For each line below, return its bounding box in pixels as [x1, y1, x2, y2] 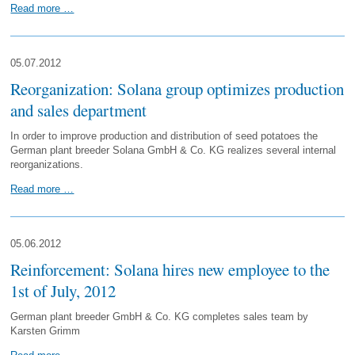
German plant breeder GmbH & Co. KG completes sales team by [10, 311, 309, 323]
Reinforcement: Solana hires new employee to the [10, 258, 330, 281]
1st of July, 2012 [10, 280, 116, 302]
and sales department [10, 99, 147, 121]
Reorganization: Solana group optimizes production [10, 78, 345, 100]
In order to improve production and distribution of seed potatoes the [10, 130, 319, 142]
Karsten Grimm [10, 325, 81, 337]
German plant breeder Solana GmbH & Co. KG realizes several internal [10, 144, 337, 156]
